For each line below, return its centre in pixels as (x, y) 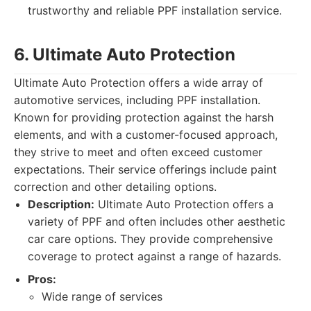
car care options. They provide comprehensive (150, 239)
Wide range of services (102, 296)
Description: (61, 204)
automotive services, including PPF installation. (137, 100)
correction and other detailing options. (115, 187)
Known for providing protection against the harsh (144, 117)
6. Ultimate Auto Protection (125, 54)
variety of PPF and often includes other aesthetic (157, 221)
